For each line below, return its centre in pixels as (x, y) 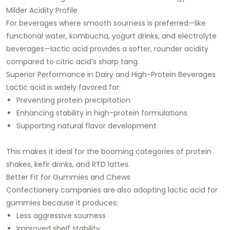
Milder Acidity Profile (42, 10)
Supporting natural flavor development (87, 126)
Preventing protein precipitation (73, 100)
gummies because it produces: (62, 203)
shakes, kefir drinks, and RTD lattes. (68, 164)
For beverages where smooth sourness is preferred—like (106, 23)
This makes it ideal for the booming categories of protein (109, 151)
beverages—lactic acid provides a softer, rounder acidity (107, 49)
